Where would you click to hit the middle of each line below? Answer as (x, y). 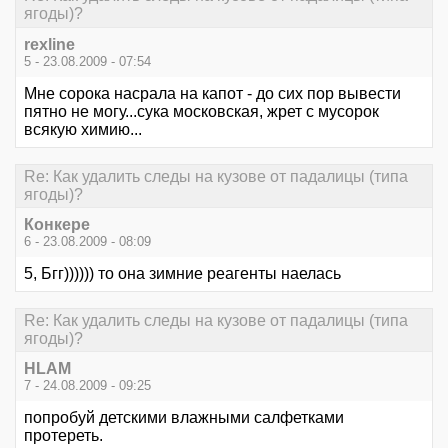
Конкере (57, 224)
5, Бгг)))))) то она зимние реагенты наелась (182, 273)
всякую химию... (83, 129)
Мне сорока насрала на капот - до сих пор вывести (212, 93)
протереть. (63, 436)
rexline (49, 44)
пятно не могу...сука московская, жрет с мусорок (201, 111)
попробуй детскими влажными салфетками (184, 418)
